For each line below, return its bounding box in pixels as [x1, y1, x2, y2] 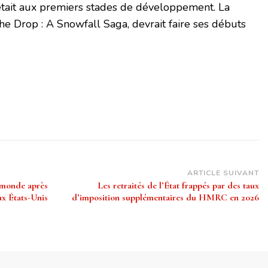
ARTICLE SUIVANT [187, 168, 259, 178]
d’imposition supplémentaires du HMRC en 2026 [71, 191, 259, 204]
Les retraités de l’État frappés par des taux [97, 179, 259, 192]
